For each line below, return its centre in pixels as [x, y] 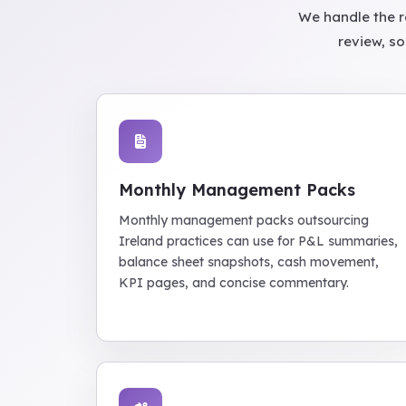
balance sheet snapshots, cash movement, [249, 262]
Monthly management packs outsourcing [244, 220]
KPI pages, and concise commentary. [234, 283]
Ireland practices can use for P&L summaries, [258, 241]
